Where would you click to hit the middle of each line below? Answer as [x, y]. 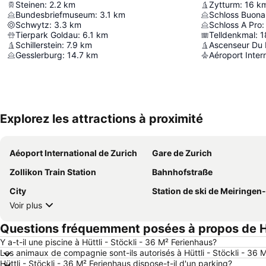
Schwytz [32, 25]
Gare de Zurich [182, 153]
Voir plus [26, 205]
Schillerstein [39, 45]
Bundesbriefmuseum [55, 15]
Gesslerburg [39, 55]
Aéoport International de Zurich [73, 153]
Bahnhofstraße [182, 172]
